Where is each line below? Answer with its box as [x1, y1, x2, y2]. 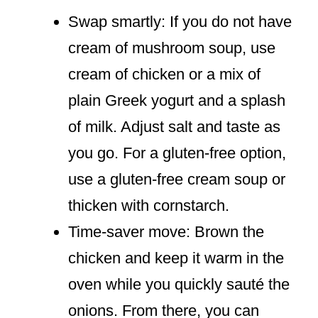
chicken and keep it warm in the [68, 249, 284, 268]
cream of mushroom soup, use [68, 39, 275, 57]
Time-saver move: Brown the [68, 223, 264, 241]
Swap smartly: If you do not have [68, 13, 292, 31]
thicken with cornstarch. [68, 197, 229, 215]
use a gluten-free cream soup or [68, 170, 285, 189]
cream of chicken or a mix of [68, 65, 261, 84]
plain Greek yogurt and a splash [68, 92, 285, 110]
